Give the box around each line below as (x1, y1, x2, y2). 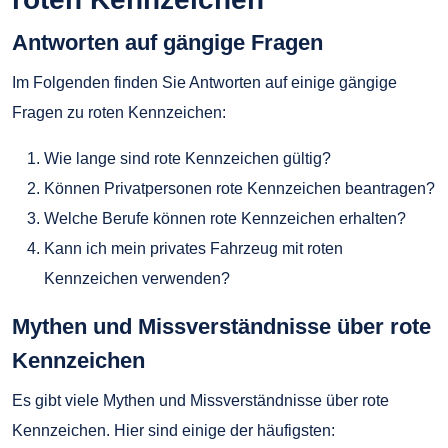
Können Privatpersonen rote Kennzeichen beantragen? (44, 180, 435, 198)
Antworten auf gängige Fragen (12, 30, 323, 56)
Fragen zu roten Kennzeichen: (12, 104, 226, 122)
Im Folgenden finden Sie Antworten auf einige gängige (12, 74, 397, 92)
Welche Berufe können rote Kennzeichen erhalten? (44, 210, 406, 228)
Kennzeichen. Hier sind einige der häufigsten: (12, 422, 335, 440)
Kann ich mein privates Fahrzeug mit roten (44, 240, 343, 258)
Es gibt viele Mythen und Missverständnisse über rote (12, 392, 389, 410)
